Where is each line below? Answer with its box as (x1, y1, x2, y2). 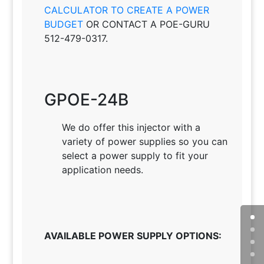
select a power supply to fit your (61, 150, 208, 162)
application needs (61, 164, 141, 176)
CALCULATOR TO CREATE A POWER (44, 4, 209, 16)
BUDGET (44, 18, 83, 31)
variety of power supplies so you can (61, 136, 227, 148)
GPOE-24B (44, 90, 128, 110)
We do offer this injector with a (61, 121, 200, 134)
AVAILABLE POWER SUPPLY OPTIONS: (44, 230, 222, 242)
